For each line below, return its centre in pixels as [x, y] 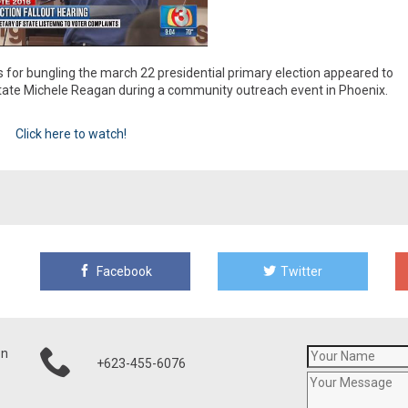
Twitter [301, 272]
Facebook [122, 272]
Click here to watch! [71, 134]
